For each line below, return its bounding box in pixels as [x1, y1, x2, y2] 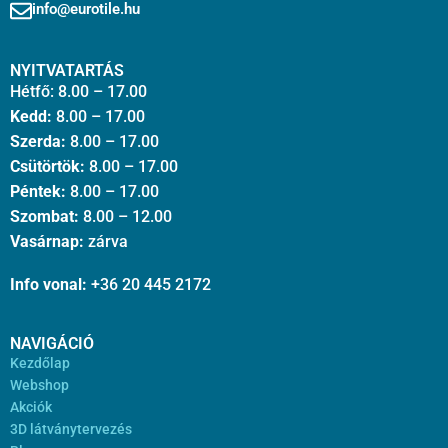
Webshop [10, 376, 69, 393]
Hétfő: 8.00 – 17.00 [10, 81, 147, 101]
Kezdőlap [10, 354, 70, 371]
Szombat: [10, 206, 79, 226]
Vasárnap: [10, 231, 84, 251]
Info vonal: [10, 275, 87, 295]
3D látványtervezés [10, 420, 132, 437]
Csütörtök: [10, 156, 85, 176]
